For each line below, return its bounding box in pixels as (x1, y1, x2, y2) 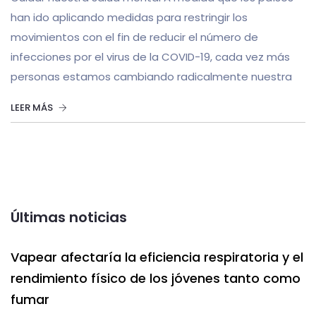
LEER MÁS (11, 100, 55, 114)
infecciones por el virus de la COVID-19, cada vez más (11, 49, 290, 64)
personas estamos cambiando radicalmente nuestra (11, 68, 292, 84)
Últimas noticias (11, 207, 127, 228)
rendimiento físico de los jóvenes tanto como (11, 269, 300, 288)
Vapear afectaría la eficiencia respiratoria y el (11, 248, 303, 267)
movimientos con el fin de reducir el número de (11, 29, 258, 44)
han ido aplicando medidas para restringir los (11, 9, 248, 25)
